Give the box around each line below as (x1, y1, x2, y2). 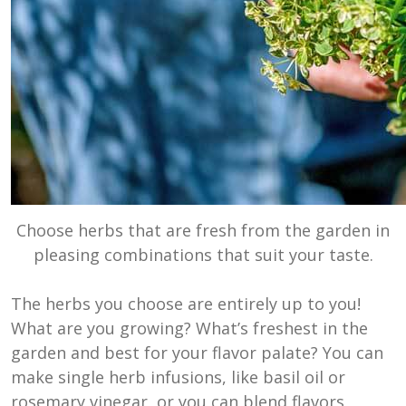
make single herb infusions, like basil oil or (11, 365, 345, 388)
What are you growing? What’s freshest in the (11, 316, 368, 339)
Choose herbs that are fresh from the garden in (16, 218, 390, 241)
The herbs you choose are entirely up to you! (11, 292, 361, 314)
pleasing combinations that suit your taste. (33, 243, 373, 266)
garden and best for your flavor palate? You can (11, 341, 383, 363)
